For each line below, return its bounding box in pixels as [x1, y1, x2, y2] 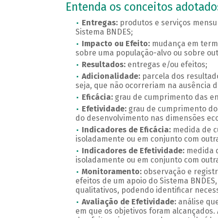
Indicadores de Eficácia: [81, 125, 173, 135]
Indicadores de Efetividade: [81, 146, 186, 156]
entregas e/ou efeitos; [127, 60, 209, 70]
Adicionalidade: [81, 72, 140, 81]
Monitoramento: [81, 167, 144, 177]
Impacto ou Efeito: [81, 39, 150, 49]
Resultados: [81, 60, 127, 70]
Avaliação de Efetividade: [81, 197, 178, 207]
